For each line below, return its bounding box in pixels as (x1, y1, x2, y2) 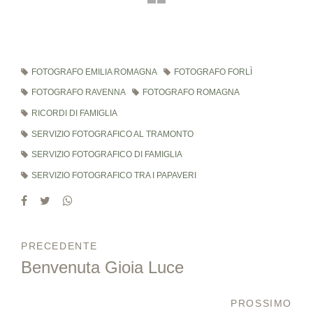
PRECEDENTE (21, 240, 98, 252)
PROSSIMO (231, 298, 292, 310)
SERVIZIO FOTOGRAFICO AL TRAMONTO (31, 129, 194, 139)
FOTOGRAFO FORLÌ (174, 66, 253, 77)
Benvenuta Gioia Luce (21, 257, 184, 277)
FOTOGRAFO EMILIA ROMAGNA (31, 66, 157, 77)
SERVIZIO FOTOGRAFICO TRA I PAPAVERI (31, 170, 196, 180)
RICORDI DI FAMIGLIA (31, 108, 117, 119)
